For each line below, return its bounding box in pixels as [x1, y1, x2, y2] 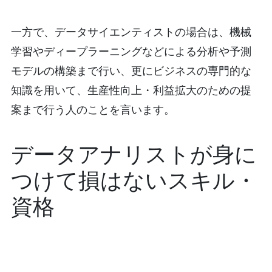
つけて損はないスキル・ [10, 165, 257, 195]
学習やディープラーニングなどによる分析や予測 [10, 44, 251, 59]
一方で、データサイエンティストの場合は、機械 [10, 24, 251, 39]
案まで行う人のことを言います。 [10, 102, 175, 117]
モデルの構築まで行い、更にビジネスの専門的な [10, 63, 251, 78]
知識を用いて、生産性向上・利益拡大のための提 [10, 83, 251, 98]
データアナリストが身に [10, 139, 257, 169]
